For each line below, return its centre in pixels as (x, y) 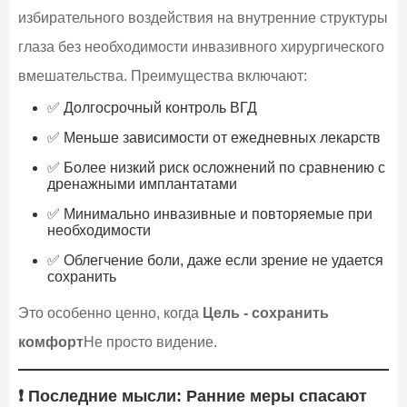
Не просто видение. (150, 342)
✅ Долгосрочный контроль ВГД (152, 107)
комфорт (50, 342)
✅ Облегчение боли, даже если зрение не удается (215, 260)
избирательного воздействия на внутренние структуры (203, 17)
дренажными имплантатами (142, 184)
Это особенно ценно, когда (110, 313)
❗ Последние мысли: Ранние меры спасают (192, 396)
